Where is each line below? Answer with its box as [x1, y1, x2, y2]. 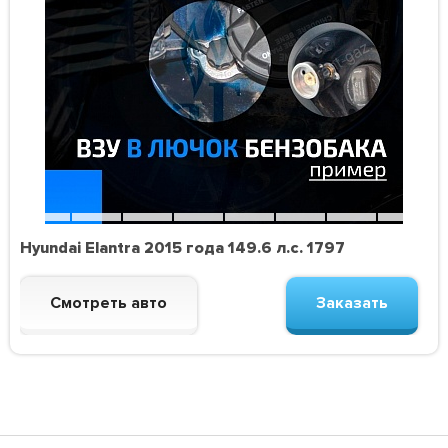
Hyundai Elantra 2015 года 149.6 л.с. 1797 [20, 238, 346, 259]
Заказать [315, 293, 388, 314]
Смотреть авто [50, 293, 168, 314]
